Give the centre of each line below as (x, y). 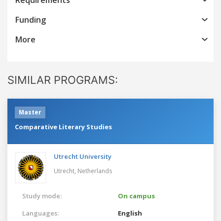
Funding (31, 19)
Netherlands (95, 171)
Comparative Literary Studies (63, 127)
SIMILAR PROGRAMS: (63, 80)
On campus (136, 196)
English (130, 213)
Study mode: (42, 196)
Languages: (40, 213)
